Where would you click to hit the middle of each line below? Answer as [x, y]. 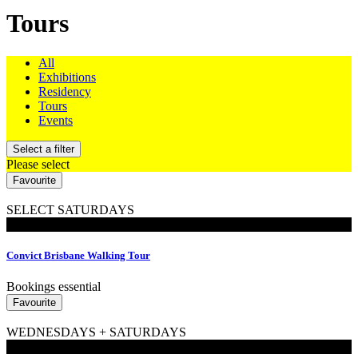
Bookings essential [54, 287]
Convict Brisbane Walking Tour [78, 256]
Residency [65, 91]
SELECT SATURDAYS [70, 209]
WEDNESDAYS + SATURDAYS [96, 332]
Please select [38, 164]
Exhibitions [67, 77]
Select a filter [44, 149]
